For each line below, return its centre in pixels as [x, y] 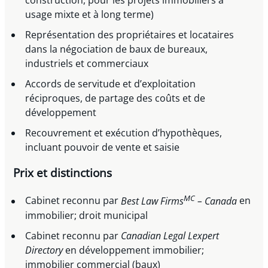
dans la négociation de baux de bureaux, [117, 49]
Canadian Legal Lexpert [170, 235]
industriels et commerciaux [87, 64]
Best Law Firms [153, 201]
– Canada [217, 201]
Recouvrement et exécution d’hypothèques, [124, 133]
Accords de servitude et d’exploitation [111, 84]
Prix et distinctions [63, 173]
